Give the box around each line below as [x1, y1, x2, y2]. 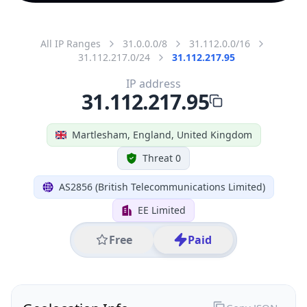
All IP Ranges [40, 36, 101, 50]
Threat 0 [143, 151, 181, 164]
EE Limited [138, 203, 186, 217]
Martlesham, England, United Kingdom [71, 127, 252, 141]
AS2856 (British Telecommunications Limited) [58, 180, 265, 193]
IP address [126, 75, 181, 91]
